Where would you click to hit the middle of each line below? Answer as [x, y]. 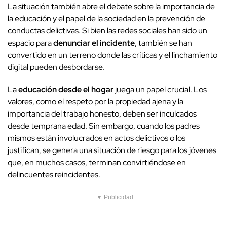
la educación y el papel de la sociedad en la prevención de [106, 19]
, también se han [163, 43]
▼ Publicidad [115, 197]
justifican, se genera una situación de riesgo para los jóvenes [112, 150]
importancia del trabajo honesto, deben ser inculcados [102, 114]
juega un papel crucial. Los [160, 90]
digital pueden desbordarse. [56, 67]
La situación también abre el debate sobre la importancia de [111, 7]
